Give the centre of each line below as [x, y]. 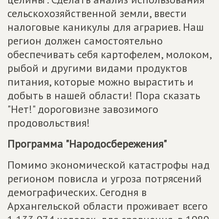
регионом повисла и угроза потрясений [105, 179]
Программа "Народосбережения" [87, 144]
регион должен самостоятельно [85, 41]
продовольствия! [49, 123]
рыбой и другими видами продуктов [97, 68]
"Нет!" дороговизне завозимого [83, 109]
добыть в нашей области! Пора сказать [104, 96]
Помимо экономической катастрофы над [109, 165]
